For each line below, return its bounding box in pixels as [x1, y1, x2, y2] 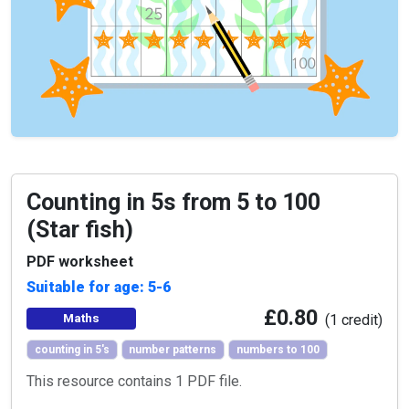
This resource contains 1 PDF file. [26, 372, 242, 391]
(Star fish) [26, 216, 133, 244]
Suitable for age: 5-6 [26, 278, 171, 297]
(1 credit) [325, 311, 383, 330]
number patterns [129, 343, 217, 357]
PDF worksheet [26, 253, 133, 271]
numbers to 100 [236, 343, 320, 357]
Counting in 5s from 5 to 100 [26, 189, 320, 216]
